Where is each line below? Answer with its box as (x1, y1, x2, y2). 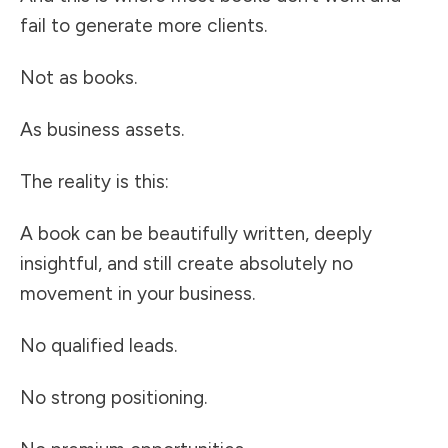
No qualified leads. (20, 334, 177, 358)
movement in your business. (20, 282, 255, 306)
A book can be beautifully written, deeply (20, 222, 372, 246)
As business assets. (20, 118, 184, 142)
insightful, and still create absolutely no (20, 252, 353, 276)
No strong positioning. (20, 386, 207, 410)
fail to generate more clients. (20, 14, 267, 38)
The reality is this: (20, 170, 169, 194)
